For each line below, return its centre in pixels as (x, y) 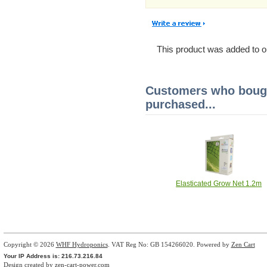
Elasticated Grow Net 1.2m (219, 183)
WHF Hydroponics (82, 244)
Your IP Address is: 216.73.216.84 (53, 256)
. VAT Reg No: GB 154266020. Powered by (169, 244)
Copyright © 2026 (30, 244)
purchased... (181, 104)
